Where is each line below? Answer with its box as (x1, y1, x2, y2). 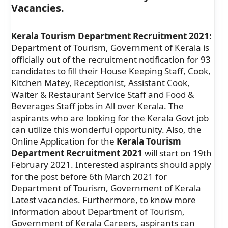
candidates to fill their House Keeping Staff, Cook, (11, 65, 211, 77)
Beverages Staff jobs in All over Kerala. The (11, 100, 184, 112)
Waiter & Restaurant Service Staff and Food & (11, 88, 194, 100)
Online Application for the (11, 135, 117, 147)
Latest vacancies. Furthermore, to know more (11, 193, 196, 206)
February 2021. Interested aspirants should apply (11, 158, 211, 170)
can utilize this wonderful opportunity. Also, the (11, 123, 202, 135)
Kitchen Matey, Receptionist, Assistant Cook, (11, 76, 190, 89)
